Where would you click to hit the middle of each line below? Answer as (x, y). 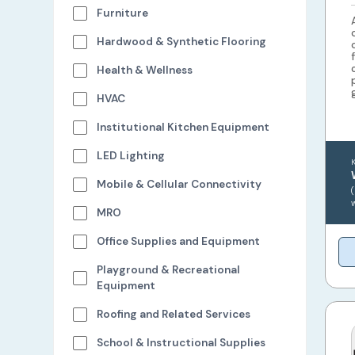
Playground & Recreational (169, 270)
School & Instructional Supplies (181, 343)
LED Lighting (131, 156)
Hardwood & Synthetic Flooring (182, 42)
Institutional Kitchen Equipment (183, 127)
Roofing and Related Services (174, 314)
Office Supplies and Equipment (179, 241)
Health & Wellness (145, 70)
